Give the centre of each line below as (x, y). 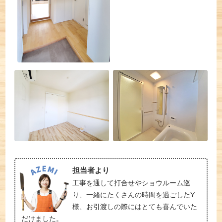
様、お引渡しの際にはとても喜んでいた (135, 207)
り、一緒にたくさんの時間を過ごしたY (134, 195)
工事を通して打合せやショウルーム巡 (132, 183)
